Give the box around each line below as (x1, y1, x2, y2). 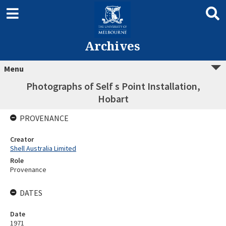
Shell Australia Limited (10, 144, 76, 153)
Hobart (97, 92, 129, 105)
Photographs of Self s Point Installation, (26, 80, 200, 92)
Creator (10, 135, 34, 144)
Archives (84, 37, 140, 54)
